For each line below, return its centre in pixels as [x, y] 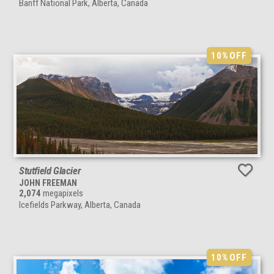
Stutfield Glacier [50, 170]
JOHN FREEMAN [48, 183]
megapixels [62, 193]
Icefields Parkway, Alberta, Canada [80, 205]
